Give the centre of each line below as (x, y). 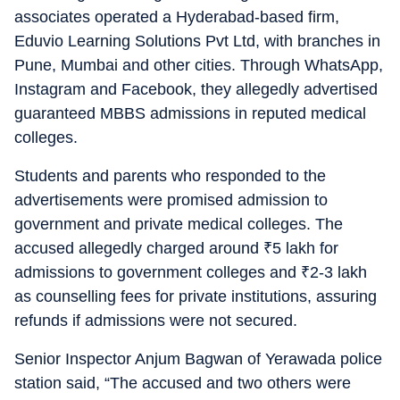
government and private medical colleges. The (179, 224)
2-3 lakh (338, 272)
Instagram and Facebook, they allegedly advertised (196, 89)
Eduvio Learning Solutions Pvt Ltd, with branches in (197, 41)
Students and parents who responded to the (170, 176)
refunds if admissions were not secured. (156, 321)
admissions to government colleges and (158, 272)
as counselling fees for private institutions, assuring (196, 296)
